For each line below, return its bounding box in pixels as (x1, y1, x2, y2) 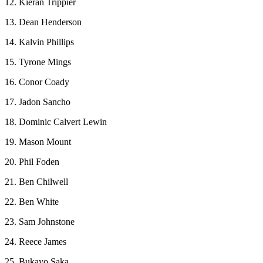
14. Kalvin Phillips (5, 37, 74, 48)
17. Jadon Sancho (5, 97, 70, 107)
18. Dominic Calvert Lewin (5, 117, 107, 127)
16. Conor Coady (5, 77, 69, 87)
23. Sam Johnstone (5, 217, 75, 227)
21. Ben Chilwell (5, 177, 68, 187)
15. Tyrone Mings (5, 57, 71, 68)
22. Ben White (5, 197, 59, 207)
